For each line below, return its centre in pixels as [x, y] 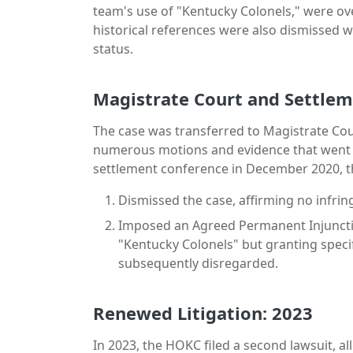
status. [113, 48]
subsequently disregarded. [198, 263]
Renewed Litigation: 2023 [203, 312]
